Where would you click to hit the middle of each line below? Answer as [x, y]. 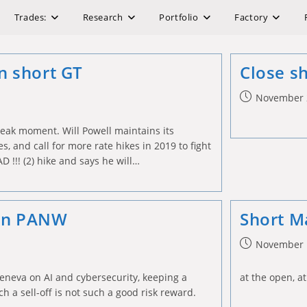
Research [103, 17]
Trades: [30, 17]
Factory [251, 17]
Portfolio [179, 17]
